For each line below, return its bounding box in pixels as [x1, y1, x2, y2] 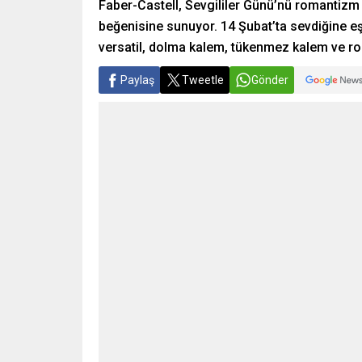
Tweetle [182, 74, 224, 87]
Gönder [251, 74, 288, 87]
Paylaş [120, 74, 154, 87]
